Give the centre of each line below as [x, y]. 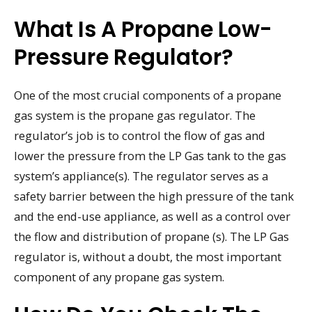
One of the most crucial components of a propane [148, 95]
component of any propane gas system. [119, 276]
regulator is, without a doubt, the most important [148, 256]
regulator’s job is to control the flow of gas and [140, 135]
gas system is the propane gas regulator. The [135, 115]
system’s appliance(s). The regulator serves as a [141, 175]
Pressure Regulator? [124, 57]
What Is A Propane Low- [143, 29]
